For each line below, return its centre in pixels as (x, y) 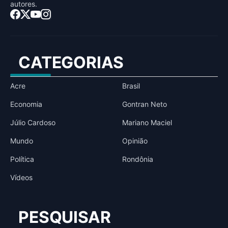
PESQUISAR (65, 217)
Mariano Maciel (147, 122)
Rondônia (138, 159)
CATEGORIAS (71, 62)
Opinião (135, 140)
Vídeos (21, 177)
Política (22, 159)
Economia (26, 104)
